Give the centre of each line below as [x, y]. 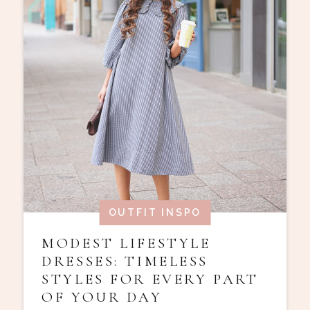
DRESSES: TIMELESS [125, 261]
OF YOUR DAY [102, 297]
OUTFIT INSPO [155, 213]
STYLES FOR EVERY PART [150, 279]
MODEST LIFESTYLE [126, 243]
